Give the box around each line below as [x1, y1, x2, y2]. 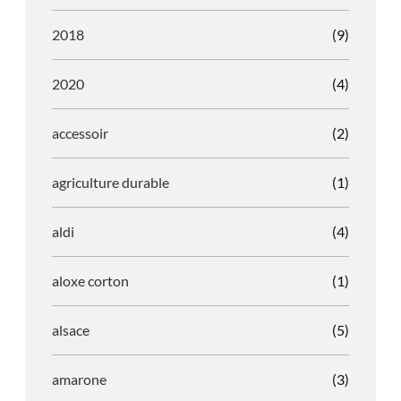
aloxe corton [52, 272, 129, 290]
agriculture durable [52, 174, 169, 192]
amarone [52, 371, 107, 388]
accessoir [52, 124, 108, 142]
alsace [52, 321, 90, 339]
